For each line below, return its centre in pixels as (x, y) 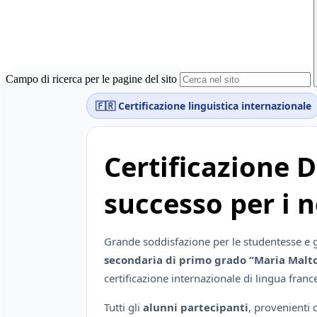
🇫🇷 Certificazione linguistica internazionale (203, 106)
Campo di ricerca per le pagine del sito (91, 79)
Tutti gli (123, 307)
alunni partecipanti (196, 307)
